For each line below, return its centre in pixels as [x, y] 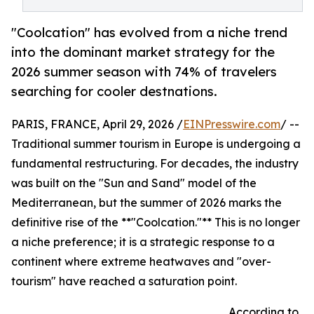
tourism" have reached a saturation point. [124, 281]
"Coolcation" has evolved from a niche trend [149, 33]
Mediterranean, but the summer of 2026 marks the [146, 203]
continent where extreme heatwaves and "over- [141, 262]
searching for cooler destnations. [114, 91]
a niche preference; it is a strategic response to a [143, 242]
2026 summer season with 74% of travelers [144, 72]
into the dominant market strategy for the [143, 52]
